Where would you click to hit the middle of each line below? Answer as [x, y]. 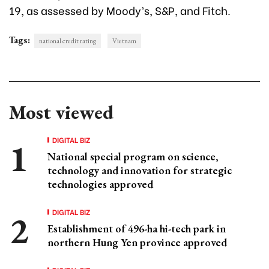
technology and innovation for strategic [140, 171]
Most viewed [61, 113]
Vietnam [124, 41]
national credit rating [68, 41]
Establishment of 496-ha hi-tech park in [137, 229]
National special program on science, [133, 157]
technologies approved [100, 184]
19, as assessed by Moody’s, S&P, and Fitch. [120, 10]
